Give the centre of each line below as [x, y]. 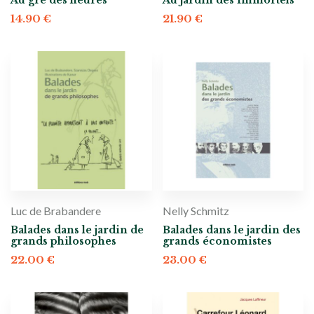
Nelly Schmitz [196, 211]
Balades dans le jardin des [231, 230]
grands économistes [217, 241]
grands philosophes [63, 241]
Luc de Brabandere [56, 211]
